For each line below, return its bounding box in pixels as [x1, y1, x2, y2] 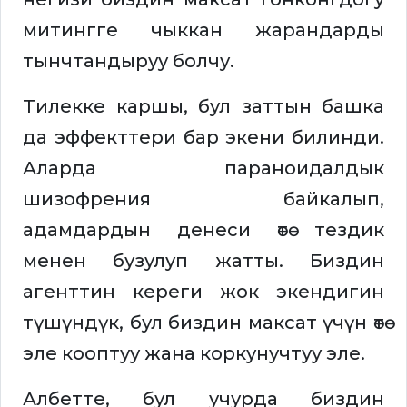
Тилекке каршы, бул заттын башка [23, 95, 384, 118]
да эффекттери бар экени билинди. [23, 126, 384, 149]
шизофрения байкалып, [23, 188, 384, 211]
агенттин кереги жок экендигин [23, 281, 384, 303]
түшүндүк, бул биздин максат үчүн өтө [23, 312, 384, 334]
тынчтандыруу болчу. [23, 50, 234, 73]
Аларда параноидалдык [23, 157, 384, 180]
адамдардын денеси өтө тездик [23, 219, 384, 242]
